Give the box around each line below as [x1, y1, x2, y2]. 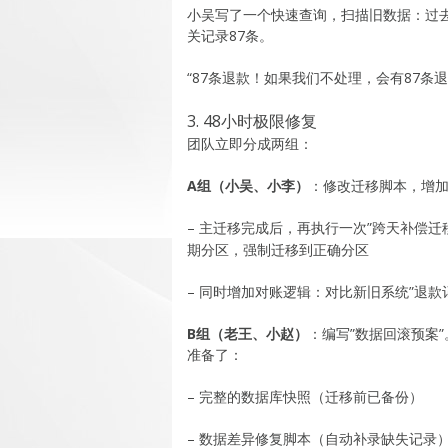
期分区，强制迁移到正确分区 [187, 239, 369, 259]
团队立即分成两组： [187, 133, 313, 153]
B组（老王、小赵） [187, 323, 308, 343]
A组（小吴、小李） [187, 175, 309, 195]
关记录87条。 [187, 25, 273, 45]
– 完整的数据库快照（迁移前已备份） [187, 386, 423, 406]
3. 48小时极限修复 [187, 109, 317, 132]
